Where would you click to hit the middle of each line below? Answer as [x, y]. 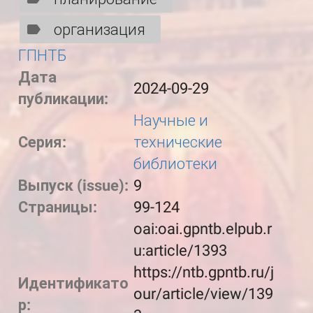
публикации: [65, 99]
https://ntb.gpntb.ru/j [203, 272]
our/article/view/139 [203, 294]
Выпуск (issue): [75, 185]
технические [177, 142]
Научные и [170, 121]
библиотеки [175, 164]
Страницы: [59, 207]
